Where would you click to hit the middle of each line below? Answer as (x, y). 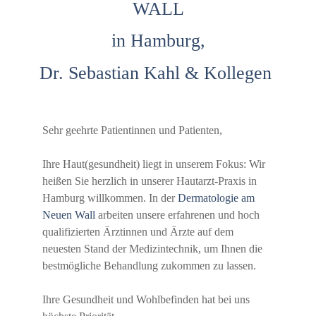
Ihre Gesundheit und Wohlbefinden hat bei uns (146, 299)
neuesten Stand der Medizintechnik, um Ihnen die (152, 248)
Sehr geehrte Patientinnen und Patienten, (132, 130)
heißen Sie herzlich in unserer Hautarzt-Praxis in (150, 181)
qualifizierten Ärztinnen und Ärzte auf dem (138, 231)
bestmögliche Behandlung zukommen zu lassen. (149, 265)
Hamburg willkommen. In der (110, 197)
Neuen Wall (69, 214)
